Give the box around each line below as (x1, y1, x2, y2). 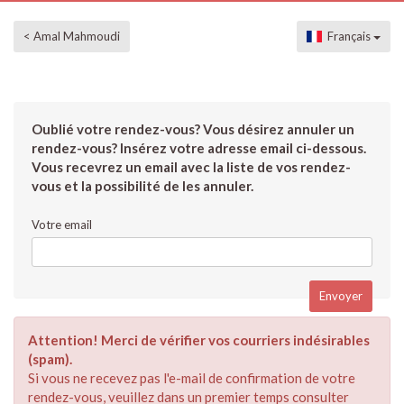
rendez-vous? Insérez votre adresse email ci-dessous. (32, 140, 366, 156)
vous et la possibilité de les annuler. (32, 178, 253, 194)
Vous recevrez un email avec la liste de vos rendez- (32, 159, 351, 175)
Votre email (32, 217, 92, 232)
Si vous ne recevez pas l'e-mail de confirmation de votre (28, 370, 355, 386)
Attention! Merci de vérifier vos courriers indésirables (28, 332, 370, 348)
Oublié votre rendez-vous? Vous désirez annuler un (32, 121, 354, 137)
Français (322, 29, 373, 43)
